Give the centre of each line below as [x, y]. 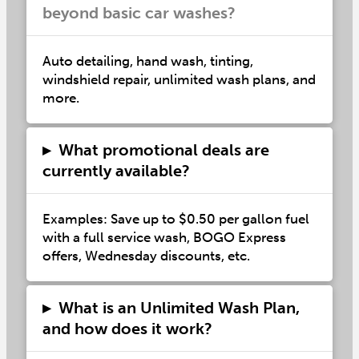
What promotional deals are [163, 149]
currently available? [116, 170]
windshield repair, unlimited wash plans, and [179, 79]
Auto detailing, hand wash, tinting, [147, 61]
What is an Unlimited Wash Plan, [179, 307]
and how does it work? [127, 328]
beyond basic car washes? [139, 12]
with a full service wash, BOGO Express [164, 237]
